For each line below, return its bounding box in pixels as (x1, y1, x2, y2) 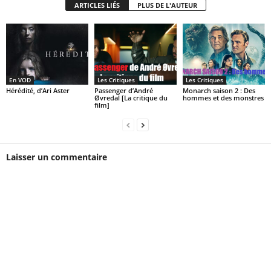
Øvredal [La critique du (94, 93, 168, 103)
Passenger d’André (94, 86, 153, 96)
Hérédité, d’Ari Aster (6, 86, 70, 96)
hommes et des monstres (182, 93, 264, 103)
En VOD (9, 76, 31, 85)
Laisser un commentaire (6, 151, 107, 163)
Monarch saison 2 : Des (182, 86, 255, 96)
